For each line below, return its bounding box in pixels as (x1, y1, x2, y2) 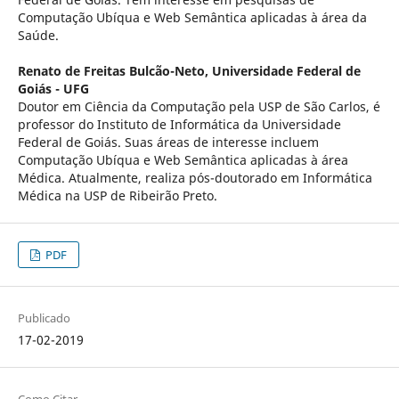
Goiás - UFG (17, 80, 89, 98)
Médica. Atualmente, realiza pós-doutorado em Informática (17, 169, 372, 187)
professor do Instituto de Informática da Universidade (17, 116, 341, 134)
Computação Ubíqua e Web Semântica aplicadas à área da (17, 9, 367, 27)
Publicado (17, 310, 70, 327)
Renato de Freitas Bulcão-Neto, (17, 62, 212, 80)
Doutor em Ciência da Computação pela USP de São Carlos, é (17, 98, 380, 116)
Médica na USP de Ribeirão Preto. (17, 187, 217, 205)
